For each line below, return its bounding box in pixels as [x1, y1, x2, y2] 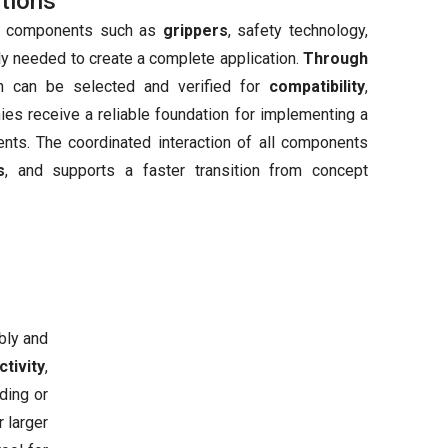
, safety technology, [227, 21, 369, 40]
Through [303, 49, 368, 68]
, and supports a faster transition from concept [4, 161, 368, 180]
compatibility [269, 77, 365, 96]
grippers [162, 21, 228, 40]
